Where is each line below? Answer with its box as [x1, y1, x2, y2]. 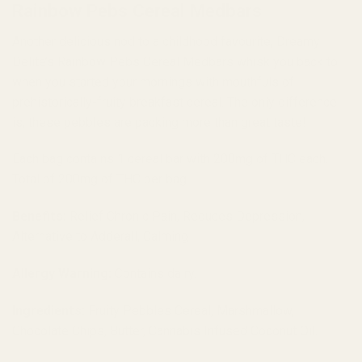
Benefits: [12, 208, 66, 225]
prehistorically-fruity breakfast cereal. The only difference [12, 94, 337, 110]
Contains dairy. [112, 266, 196, 282]
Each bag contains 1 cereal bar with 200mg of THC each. [12, 151, 328, 167]
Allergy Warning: [12, 266, 112, 282]
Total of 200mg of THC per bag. [12, 171, 189, 187]
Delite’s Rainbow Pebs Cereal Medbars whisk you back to [12, 53, 338, 69]
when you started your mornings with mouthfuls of [12, 74, 294, 90]
